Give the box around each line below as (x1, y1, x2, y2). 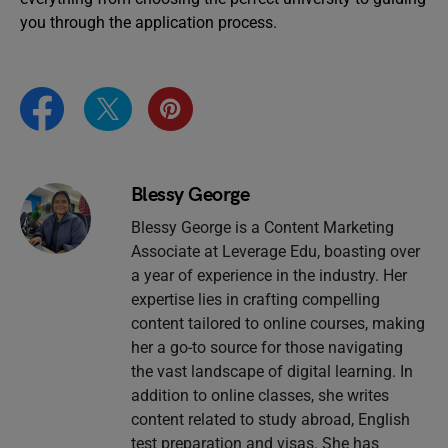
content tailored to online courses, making (130, 314, 425, 334)
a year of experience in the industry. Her (130, 266, 407, 286)
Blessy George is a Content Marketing (130, 218, 394, 238)
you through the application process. (20, 12, 277, 32)
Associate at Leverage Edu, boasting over (130, 242, 420, 262)
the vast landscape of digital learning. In (130, 362, 413, 382)
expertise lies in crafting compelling (130, 290, 380, 310)
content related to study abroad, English (130, 410, 410, 430)
